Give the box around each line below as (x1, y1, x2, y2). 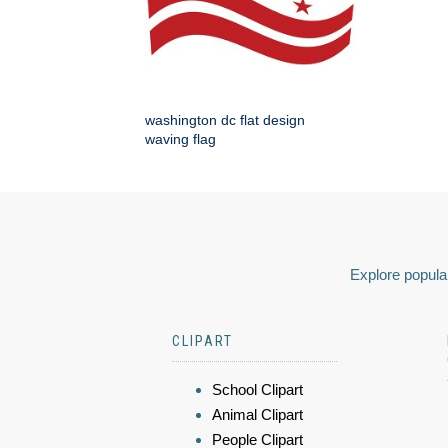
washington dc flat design (145, 112, 305, 128)
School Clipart (212, 381, 303, 398)
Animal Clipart (212, 406, 303, 423)
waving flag (145, 131, 216, 147)
